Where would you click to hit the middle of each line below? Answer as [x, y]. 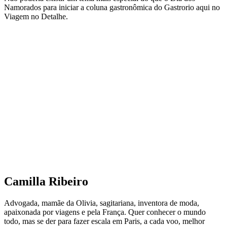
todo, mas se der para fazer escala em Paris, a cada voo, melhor [104, 221]
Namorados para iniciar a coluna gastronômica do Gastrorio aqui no [112, 7]
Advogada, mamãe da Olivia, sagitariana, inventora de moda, [102, 203]
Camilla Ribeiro [46, 182]
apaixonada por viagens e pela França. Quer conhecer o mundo [105, 212]
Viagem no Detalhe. [36, 16]
